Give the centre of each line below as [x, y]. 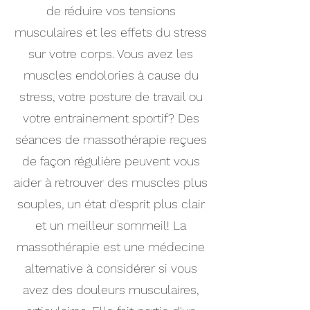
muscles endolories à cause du [111, 75]
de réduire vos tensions [111, 11]
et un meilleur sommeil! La [111, 225]
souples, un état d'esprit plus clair [111, 204]
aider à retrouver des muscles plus [111, 182]
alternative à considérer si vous [111, 268]
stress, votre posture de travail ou [111, 97]
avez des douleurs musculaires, [111, 290]
